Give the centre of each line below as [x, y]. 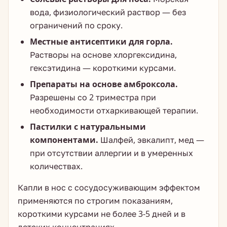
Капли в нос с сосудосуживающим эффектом [109, 187]
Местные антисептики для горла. [101, 42]
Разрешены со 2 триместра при [93, 97]
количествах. [56, 166]
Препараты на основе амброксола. [104, 84]
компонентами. [64, 140]
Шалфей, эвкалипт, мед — [151, 140]
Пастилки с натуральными [88, 127]
